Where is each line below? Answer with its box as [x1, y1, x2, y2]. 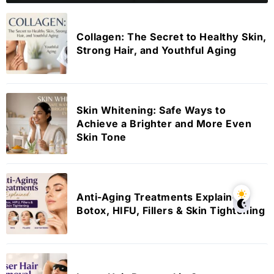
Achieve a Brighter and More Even [76, 117, 251, 130]
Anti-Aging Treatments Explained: [76, 190, 248, 203]
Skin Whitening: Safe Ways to [76, 103, 226, 116]
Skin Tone [76, 130, 127, 143]
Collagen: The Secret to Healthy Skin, [76, 30, 267, 43]
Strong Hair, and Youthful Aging [76, 43, 237, 56]
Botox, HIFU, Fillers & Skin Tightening [76, 204, 265, 217]
